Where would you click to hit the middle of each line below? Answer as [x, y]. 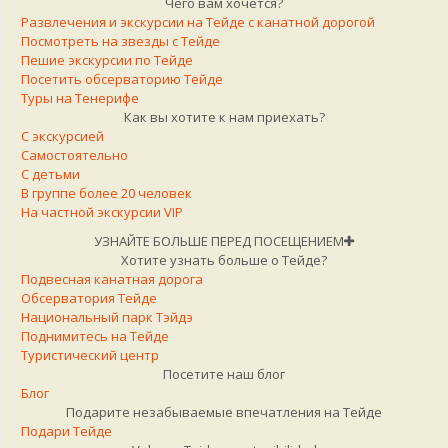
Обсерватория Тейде [89, 297]
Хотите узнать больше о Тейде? [224, 259]
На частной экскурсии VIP [102, 211]
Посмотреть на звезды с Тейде [120, 40]
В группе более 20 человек [106, 192]
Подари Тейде [66, 430]
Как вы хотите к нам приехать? [224, 116]
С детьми [50, 173]
